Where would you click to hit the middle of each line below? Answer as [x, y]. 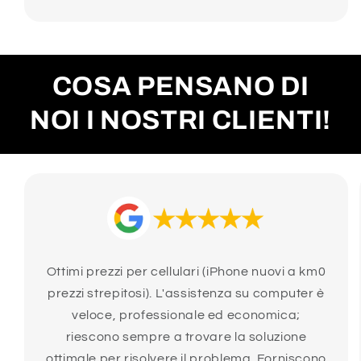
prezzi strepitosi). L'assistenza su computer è [186, 293]
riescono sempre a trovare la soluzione [186, 336]
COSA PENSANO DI [180, 87]
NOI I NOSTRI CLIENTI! [180, 120]
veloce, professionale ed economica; [186, 315]
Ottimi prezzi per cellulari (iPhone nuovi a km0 [186, 271]
